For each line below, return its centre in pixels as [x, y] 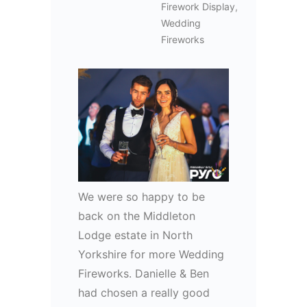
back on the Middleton [137, 216]
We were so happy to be [142, 197]
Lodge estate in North [135, 235]
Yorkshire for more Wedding [151, 255]
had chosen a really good [144, 293]
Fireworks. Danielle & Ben [144, 274]
